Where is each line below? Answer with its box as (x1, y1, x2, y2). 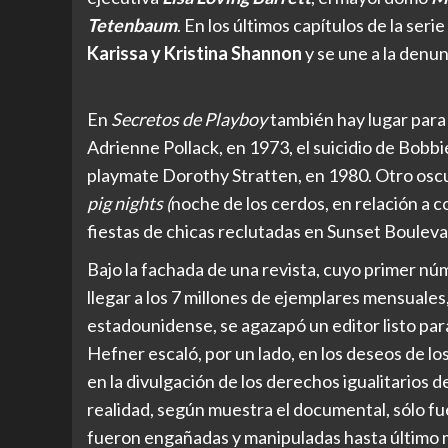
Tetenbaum (87, 13, 177, 36)
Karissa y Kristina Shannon (87, 41, 302, 64)
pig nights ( (87, 191, 171, 214)
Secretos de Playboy (111, 107, 267, 130)
